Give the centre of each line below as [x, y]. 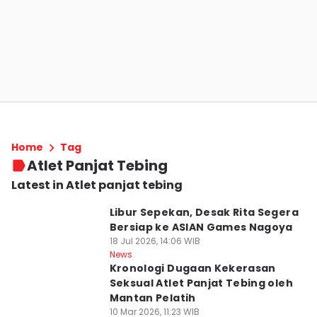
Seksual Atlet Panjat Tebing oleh [201, 283]
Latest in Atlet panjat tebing [97, 185]
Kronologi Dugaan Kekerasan [192, 268]
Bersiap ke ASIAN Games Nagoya [201, 227]
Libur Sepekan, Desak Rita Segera [204, 212]
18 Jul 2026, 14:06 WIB [155, 241]
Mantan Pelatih [152, 298]
